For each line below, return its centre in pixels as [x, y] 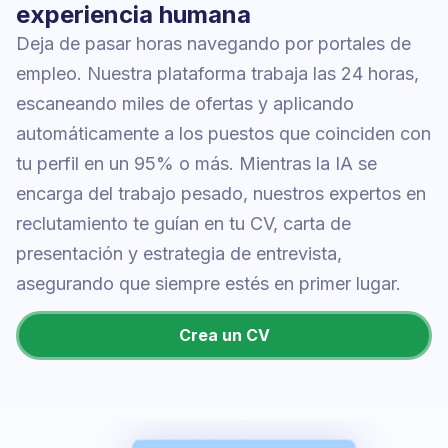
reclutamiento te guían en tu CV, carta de [183, 223]
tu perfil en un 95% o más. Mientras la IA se [196, 163]
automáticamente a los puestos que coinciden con [223, 133]
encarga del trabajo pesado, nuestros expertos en [221, 193]
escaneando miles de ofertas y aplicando [185, 103]
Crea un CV [224, 334]
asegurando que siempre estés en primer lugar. [208, 283]
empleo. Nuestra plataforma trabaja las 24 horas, [217, 73]
